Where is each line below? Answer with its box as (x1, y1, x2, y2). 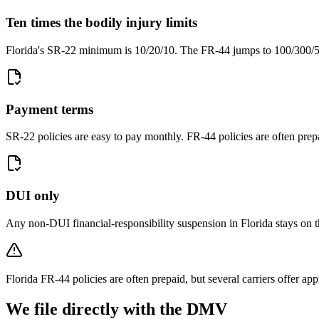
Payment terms (6, 101, 93, 117)
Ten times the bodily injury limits (6, 15, 197, 31)
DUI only (6, 188, 60, 204)
